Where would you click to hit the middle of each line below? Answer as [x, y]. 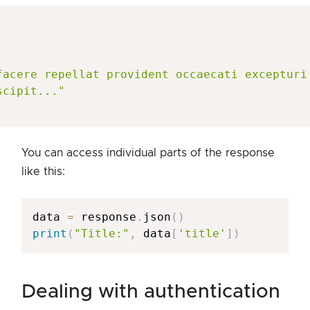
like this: [43, 171]
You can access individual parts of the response [148, 153]
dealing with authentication [158, 292]
